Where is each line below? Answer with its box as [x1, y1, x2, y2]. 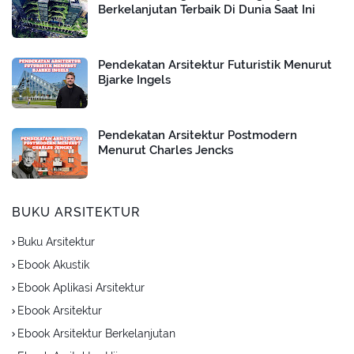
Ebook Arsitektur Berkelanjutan [17, 327, 175, 341]
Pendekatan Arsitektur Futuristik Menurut [98, 58, 332, 73]
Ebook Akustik [17, 258, 89, 272]
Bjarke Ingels [98, 73, 171, 88]
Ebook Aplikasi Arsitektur [17, 281, 145, 295]
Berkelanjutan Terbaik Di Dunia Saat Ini [98, 2, 315, 17]
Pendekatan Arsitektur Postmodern [98, 128, 297, 143]
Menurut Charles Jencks [98, 143, 233, 158]
